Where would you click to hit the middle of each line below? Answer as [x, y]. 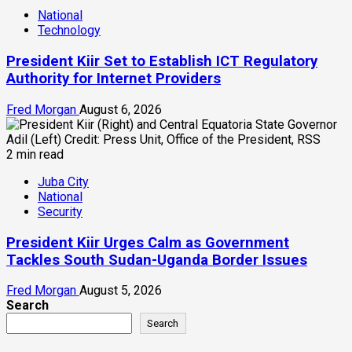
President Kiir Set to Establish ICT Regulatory [162, 62]
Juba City [63, 181]
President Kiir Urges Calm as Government [148, 242]
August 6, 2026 [121, 109]
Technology [69, 31]
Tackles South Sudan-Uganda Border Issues [157, 260]
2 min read [35, 154]
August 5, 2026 [121, 291]
